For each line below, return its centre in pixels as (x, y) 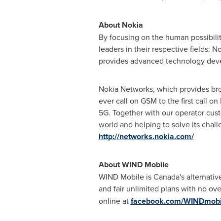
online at (114, 201)
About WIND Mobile (133, 165)
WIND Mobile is (126, 177)
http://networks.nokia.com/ (146, 136)
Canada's (169, 177)
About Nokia (121, 25)
